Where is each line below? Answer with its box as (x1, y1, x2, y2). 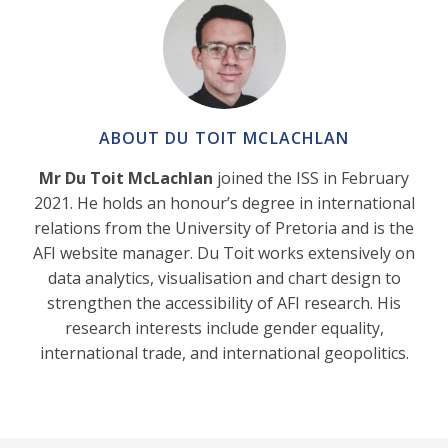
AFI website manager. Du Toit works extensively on (33, 242, 415, 265)
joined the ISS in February (213, 167, 409, 190)
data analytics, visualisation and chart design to (47, 267, 401, 290)
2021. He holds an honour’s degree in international (33, 192, 415, 215)
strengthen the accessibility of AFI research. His (47, 292, 401, 315)
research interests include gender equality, (64, 317, 384, 340)
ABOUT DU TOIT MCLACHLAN (98, 127, 350, 150)
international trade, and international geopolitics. (39, 342, 409, 365)
